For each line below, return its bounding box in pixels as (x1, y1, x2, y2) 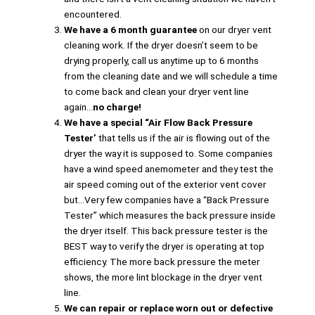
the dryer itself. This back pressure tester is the (64, 225, 269, 237)
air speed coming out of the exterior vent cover (64, 179, 267, 191)
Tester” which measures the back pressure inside (64, 210, 276, 221)
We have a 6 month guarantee (64, 24, 198, 36)
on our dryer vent (197, 24, 272, 36)
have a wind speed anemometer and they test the (64, 163, 274, 175)
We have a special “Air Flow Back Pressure (64, 117, 253, 129)
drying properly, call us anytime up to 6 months (64, 55, 259, 67)
